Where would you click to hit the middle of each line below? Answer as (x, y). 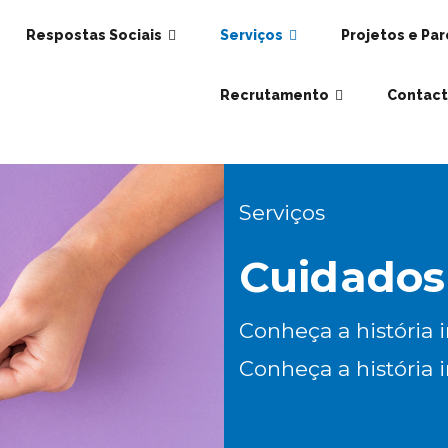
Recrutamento (274, 94)
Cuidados (342, 276)
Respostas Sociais (93, 35)
